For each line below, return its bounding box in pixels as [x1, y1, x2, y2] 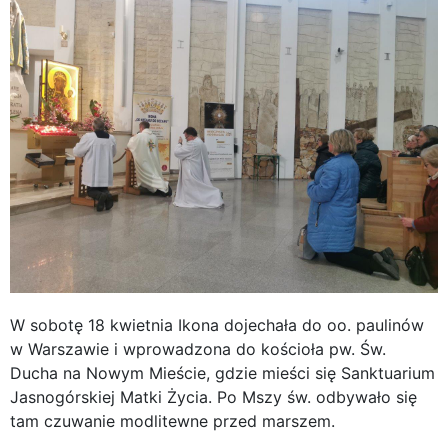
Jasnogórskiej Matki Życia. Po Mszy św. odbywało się [10, 386, 417, 407]
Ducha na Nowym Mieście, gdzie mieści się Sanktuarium [10, 362, 435, 383]
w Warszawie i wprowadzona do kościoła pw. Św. [10, 338, 386, 359]
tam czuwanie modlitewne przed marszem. [10, 410, 335, 431]
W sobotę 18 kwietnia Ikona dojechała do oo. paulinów [10, 314, 424, 335]
